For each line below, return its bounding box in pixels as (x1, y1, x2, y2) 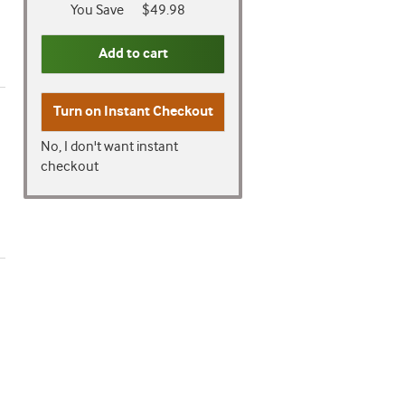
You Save (71, 2, 124, 19)
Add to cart (98, 45, 168, 62)
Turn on (52, 103, 104, 120)
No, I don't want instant (41, 138, 178, 155)
